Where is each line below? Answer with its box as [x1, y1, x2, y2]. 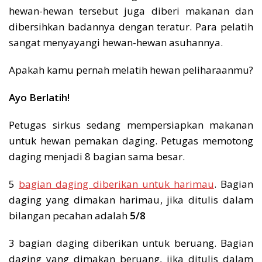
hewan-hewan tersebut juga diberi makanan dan [9, 4, 253, 18]
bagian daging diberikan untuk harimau [19, 177, 214, 191]
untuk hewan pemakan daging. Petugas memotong [9, 133, 253, 147]
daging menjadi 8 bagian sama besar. [9, 149, 185, 163]
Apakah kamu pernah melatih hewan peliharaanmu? [9, 63, 253, 77]
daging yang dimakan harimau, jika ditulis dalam [9, 192, 253, 206]
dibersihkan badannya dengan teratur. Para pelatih [9, 19, 253, 33]
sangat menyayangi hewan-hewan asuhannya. [9, 35, 223, 49]
